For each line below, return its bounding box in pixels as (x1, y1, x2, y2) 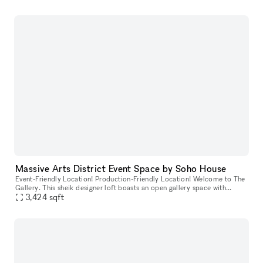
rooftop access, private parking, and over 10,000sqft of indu (15, 192, 208, 201)
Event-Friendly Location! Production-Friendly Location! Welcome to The (15, 174, 193, 183)
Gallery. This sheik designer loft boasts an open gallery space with (15, 183, 227, 192)
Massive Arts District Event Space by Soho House (15, 163, 227, 174)
